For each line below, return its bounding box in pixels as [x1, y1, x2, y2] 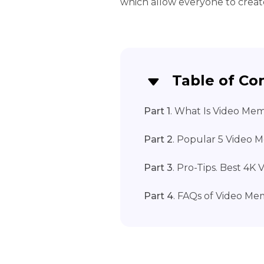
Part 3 [144, 162, 173, 173]
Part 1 [144, 105, 170, 117]
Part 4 [144, 190, 173, 202]
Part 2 [144, 134, 173, 145]
